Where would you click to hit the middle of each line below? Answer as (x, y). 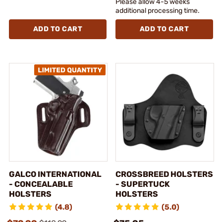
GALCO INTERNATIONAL (55, 174)
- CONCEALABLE (41, 184)
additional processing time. (158, 10)
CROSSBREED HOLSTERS (164, 174)
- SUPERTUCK (143, 184)
